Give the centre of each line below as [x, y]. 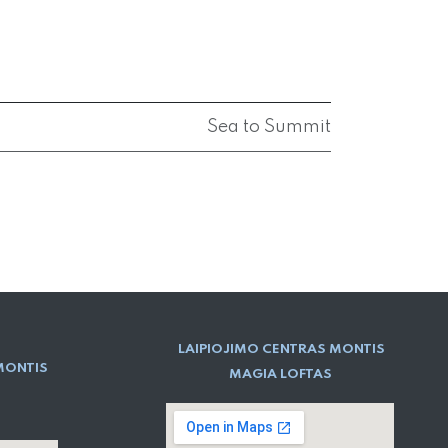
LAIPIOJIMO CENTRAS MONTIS [280, 350]
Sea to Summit [269, 127]
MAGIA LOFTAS [280, 375]
